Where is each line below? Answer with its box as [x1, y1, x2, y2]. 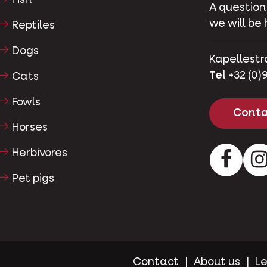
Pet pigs [11, 173, 54, 184]
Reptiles [11, 20, 55, 32]
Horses [11, 122, 48, 133]
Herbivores [11, 148, 67, 159]
